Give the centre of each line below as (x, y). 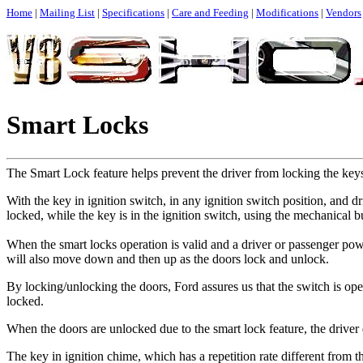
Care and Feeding (210, 13)
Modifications (287, 13)
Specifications (133, 13)
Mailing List (67, 13)
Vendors (344, 13)
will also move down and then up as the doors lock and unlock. (168, 258)
